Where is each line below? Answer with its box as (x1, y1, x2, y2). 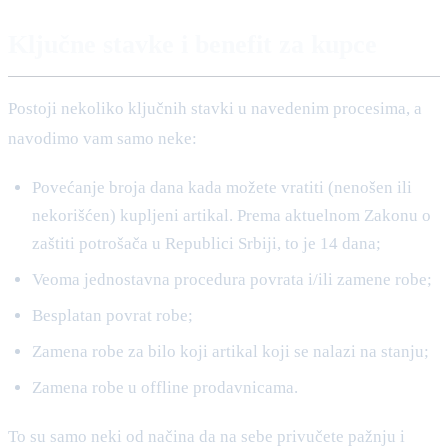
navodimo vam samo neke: (8, 128, 197, 148)
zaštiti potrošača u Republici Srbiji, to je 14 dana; (32, 233, 381, 253)
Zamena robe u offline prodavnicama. (32, 377, 298, 397)
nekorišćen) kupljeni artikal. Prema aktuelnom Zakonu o (32, 205, 431, 225)
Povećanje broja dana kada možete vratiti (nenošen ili (32, 177, 412, 197)
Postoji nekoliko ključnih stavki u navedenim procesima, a (8, 98, 422, 118)
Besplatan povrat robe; (32, 305, 193, 325)
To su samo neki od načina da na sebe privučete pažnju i (8, 426, 405, 446)
